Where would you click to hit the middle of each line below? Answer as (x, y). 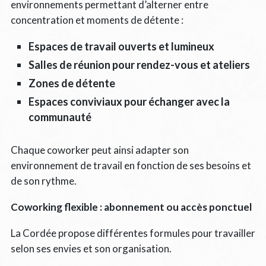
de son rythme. (43, 180)
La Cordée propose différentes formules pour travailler (133, 233)
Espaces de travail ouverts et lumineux (121, 46)
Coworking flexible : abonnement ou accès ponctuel (131, 207)
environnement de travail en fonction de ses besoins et (131, 165)
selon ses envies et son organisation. (91, 248)
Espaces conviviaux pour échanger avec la (129, 101)
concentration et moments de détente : (97, 20)
